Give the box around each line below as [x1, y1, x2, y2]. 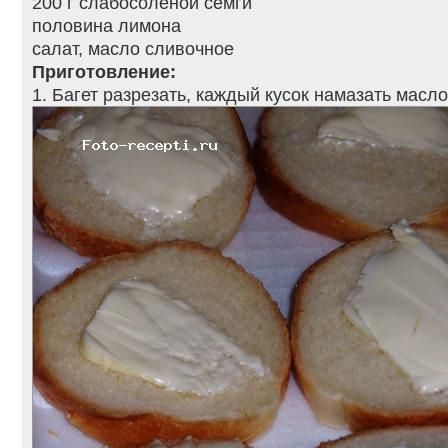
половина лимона [32, 15, 181, 37]
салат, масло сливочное [32, 38, 234, 60]
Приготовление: [32, 61, 176, 83]
